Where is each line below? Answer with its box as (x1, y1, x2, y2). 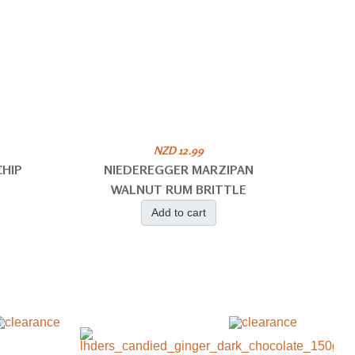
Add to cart (151, 206, 206, 219)
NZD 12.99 (153, 143, 204, 157)
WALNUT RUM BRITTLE (110, 181, 246, 197)
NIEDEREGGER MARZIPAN (103, 162, 254, 177)
